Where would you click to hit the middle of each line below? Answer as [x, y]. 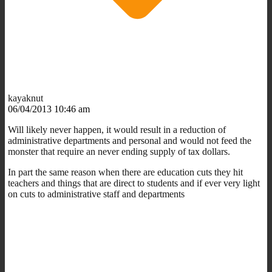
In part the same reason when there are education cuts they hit [125, 172]
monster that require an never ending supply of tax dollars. [119, 151]
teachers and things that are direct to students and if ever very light [134, 183]
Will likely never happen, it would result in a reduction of [117, 129]
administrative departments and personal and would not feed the [130, 140]
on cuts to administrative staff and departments [96, 194]
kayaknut [25, 98]
